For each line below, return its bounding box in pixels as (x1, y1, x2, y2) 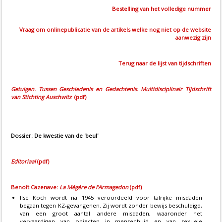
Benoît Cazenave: (11, 183, 59, 191)
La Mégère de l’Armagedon (59, 183, 128, 191)
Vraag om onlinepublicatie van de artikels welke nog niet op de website (19, 26, 211, 34)
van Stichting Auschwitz (11, 93, 71, 101)
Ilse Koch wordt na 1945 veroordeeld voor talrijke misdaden (20, 194, 202, 202)
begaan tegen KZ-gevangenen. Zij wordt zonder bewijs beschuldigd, (20, 202, 202, 210)
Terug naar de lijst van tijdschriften (118, 59, 211, 67)
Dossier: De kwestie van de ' (11, 132, 85, 140)
